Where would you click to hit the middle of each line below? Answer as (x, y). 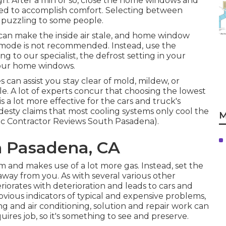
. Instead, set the (171, 166)
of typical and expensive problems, (135, 196)
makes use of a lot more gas (82, 166)
